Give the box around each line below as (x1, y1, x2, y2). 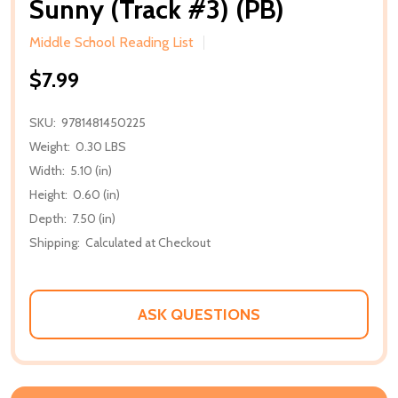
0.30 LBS (76, 138, 126, 155)
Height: (29, 186, 68, 203)
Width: (29, 162, 65, 179)
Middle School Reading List (29, 33, 194, 51)
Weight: (29, 138, 70, 155)
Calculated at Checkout (85, 234, 211, 251)
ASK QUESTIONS (138, 304, 260, 324)
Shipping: (29, 234, 80, 251)
